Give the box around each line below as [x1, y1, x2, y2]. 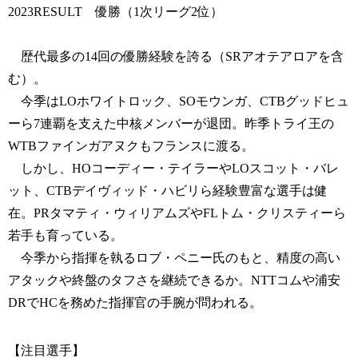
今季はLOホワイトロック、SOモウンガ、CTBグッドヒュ [8, 94, 349, 109]
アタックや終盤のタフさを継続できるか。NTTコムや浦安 [8, 273, 340, 288]
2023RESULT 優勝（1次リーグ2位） [8, 5, 223, 19]
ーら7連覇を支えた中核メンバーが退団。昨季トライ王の [8, 117, 334, 131]
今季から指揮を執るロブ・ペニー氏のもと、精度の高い [8, 251, 340, 265]
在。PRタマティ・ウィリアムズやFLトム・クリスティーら [8, 206, 346, 221]
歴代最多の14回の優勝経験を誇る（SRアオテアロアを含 [8, 50, 344, 64]
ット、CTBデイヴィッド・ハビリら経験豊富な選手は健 [8, 184, 328, 198]
